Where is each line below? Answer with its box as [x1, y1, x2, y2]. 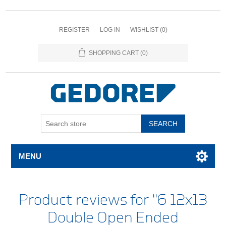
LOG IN [99, 26, 120, 33]
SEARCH [149, 120, 178, 128]
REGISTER [59, 26, 90, 33]
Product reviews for [19, 192, 152, 208]
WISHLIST [130, 26, 158, 33]
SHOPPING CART [88, 49, 139, 56]
